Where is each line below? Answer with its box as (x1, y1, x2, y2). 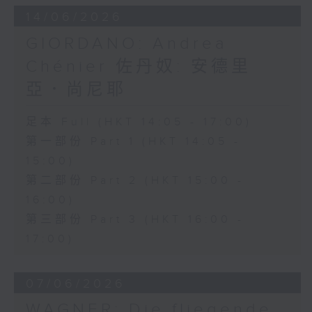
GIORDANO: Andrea (25, 33, 228, 54)
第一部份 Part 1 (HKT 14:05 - (25, 134, 241, 148)
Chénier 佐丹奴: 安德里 (25, 56, 251, 77)
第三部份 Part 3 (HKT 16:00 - (25, 212, 244, 226)
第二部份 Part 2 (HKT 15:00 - (25, 173, 244, 187)
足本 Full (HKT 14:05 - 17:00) (25, 115, 252, 129)
